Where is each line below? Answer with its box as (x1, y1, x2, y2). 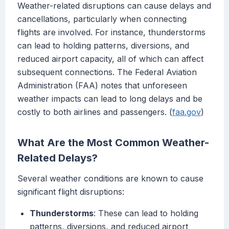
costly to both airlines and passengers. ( (17, 107, 172, 118)
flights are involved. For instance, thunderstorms (17, 27, 205, 38)
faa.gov (172, 107, 201, 118)
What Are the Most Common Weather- (17, 136, 209, 149)
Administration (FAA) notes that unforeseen (17, 80, 187, 91)
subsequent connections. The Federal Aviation (17, 67, 197, 78)
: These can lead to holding (94, 208, 198, 219)
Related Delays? (17, 152, 98, 165)
